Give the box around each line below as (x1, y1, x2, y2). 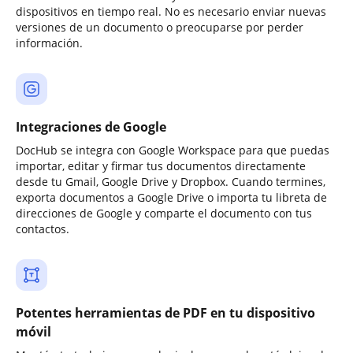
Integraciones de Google (16, 118, 166, 136)
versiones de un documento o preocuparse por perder (16, 20, 303, 35)
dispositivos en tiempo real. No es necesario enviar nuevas (16, 4, 326, 19)
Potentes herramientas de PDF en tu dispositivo (16, 304, 315, 321)
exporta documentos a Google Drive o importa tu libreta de (16, 190, 327, 205)
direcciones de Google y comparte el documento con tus (16, 206, 312, 221)
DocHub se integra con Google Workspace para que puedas (16, 143, 329, 158)
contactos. (16, 221, 69, 236)
